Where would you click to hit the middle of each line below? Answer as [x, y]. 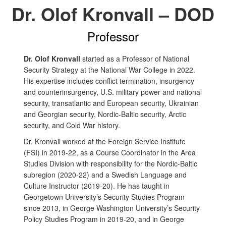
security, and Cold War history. [73, 125]
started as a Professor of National [136, 59]
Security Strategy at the [61, 70]
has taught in [149, 186]
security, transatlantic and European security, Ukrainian [111, 103]
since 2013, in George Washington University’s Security [112, 208]
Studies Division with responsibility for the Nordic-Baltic [110, 163]
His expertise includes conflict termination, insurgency [109, 81]
